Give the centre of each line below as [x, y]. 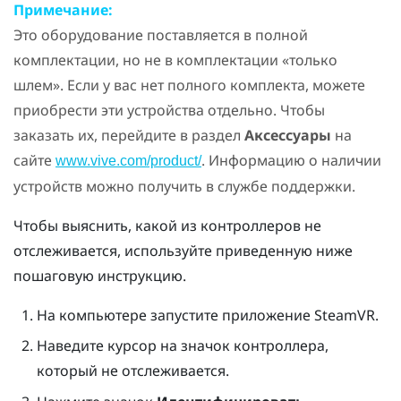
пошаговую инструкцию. [100, 275]
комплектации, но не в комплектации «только [175, 60]
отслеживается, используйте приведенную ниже [183, 250]
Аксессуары [288, 135]
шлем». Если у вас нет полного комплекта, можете [189, 85]
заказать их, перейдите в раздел [129, 135]
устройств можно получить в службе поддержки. [184, 186]
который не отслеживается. [132, 371]
